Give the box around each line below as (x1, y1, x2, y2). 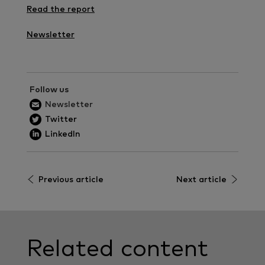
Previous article (38, 175, 104, 184)
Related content (27, 237, 208, 261)
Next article (176, 175, 227, 184)
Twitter (45, 115, 77, 124)
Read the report (27, 5, 95, 14)
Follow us (30, 85, 69, 94)
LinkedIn (45, 130, 80, 138)
